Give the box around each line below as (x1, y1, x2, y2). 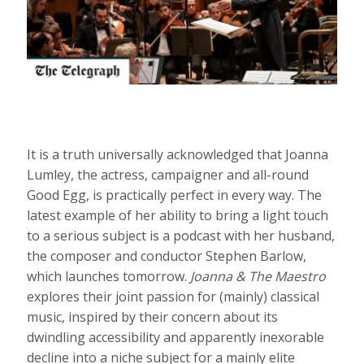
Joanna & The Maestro (190, 267, 327, 286)
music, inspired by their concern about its (27, 308, 279, 327)
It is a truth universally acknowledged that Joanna (27, 145, 329, 164)
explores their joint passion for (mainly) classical (27, 288, 320, 306)
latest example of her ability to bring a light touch (27, 206, 329, 225)
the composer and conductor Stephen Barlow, (27, 247, 307, 266)
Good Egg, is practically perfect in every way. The (27, 186, 323, 205)
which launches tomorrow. (27, 267, 191, 286)
